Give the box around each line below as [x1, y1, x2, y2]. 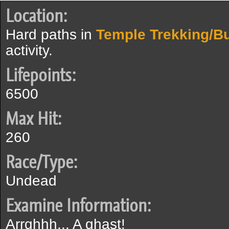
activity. [6, 42, 53, 58]
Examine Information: [6, 194, 151, 217]
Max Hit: [6, 107, 61, 130]
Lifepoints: [6, 63, 76, 87]
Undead [6, 173, 57, 189]
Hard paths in [6, 27, 96, 42]
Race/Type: [6, 150, 77, 174]
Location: [6, 4, 67, 28]
